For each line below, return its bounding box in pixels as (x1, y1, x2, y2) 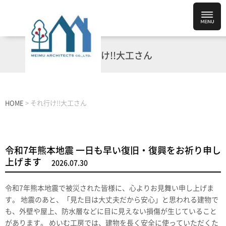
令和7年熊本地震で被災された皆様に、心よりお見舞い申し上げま (5, 185, 214, 192)
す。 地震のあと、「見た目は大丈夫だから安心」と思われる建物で (5, 196, 218, 204)
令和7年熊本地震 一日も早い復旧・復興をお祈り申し (5, 146, 221, 155)
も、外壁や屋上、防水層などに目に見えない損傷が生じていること (5, 208, 217, 215)
